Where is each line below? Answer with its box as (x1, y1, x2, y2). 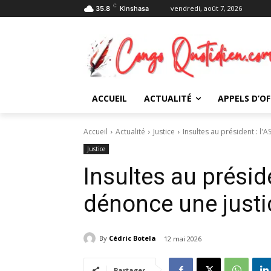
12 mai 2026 (164, 233, 201, 243)
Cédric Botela (109, 233, 156, 243)
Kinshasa (120, 4, 149, 13)
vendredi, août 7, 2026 (171, 4, 242, 13)
